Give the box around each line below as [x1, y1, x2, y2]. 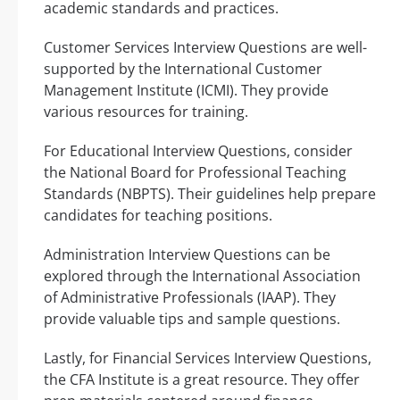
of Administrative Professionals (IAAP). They [44, 287, 336, 307]
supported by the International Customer [44, 58, 322, 79]
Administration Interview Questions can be [44, 244, 330, 264]
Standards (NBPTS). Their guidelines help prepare [44, 183, 376, 204]
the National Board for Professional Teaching [44, 162, 346, 182]
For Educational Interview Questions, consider [44, 140, 353, 161]
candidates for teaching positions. [44, 204, 272, 225]
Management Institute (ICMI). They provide [44, 79, 329, 100]
